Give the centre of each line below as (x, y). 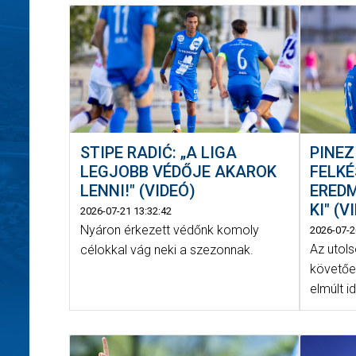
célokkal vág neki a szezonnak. (166, 250)
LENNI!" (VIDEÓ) (137, 190)
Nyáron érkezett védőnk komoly (169, 230)
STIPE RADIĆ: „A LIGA (158, 152)
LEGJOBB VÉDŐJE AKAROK (178, 171)
